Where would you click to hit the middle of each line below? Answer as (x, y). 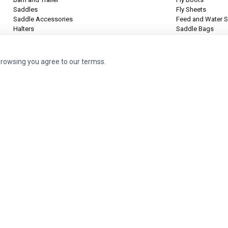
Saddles (25, 10)
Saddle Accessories (43, 19)
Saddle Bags (195, 29)
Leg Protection (34, 39)
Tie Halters (191, 39)
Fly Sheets (191, 10)
